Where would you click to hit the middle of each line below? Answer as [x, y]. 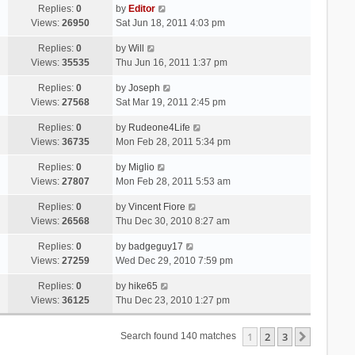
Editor [141, 8]
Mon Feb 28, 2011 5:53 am [173, 181]
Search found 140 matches [180, 336]
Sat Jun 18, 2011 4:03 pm [170, 23]
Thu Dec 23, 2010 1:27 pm [172, 300]
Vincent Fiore [157, 206]
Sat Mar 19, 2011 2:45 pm [170, 102]
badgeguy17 [155, 246]
